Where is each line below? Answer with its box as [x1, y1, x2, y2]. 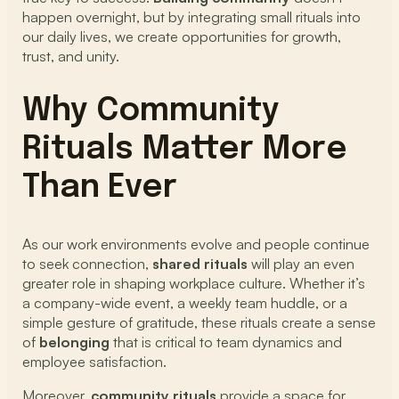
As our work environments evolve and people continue [22, 235, 370, 254]
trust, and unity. [22, 47, 120, 66]
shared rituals [152, 255, 248, 273]
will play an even [248, 255, 355, 273]
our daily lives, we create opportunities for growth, [22, 28, 342, 46]
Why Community [22, 95, 281, 128]
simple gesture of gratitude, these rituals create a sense [22, 313, 377, 332]
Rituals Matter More [22, 134, 348, 167]
